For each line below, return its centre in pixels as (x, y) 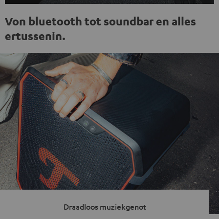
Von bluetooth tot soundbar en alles (100, 21)
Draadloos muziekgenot (105, 206)
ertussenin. (35, 35)
